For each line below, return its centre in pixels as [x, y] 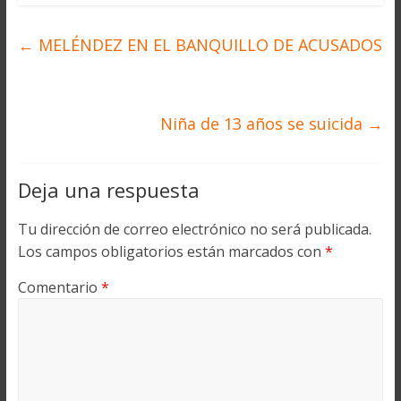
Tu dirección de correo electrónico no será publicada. [194, 230]
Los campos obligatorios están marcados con [171, 252]
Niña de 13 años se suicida [264, 124]
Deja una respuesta [108, 190]
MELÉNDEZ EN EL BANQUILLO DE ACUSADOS [208, 45]
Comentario [59, 288]
